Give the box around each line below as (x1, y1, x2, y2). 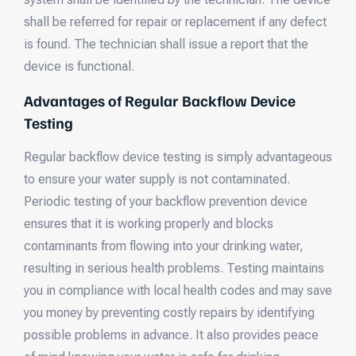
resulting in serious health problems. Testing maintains (24, 261, 324, 277)
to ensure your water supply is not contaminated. (24, 172, 290, 188)
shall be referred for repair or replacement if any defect (24, 14, 327, 29)
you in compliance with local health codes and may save (24, 283, 332, 299)
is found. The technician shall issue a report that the (24, 36, 308, 52)
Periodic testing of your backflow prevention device (24, 194, 308, 210)
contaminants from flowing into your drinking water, (24, 238, 304, 254)
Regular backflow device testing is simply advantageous (24, 149, 332, 165)
